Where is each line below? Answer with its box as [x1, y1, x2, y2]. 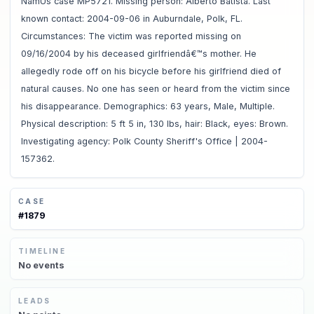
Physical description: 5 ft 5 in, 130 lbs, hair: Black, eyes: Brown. [20, 118, 288, 129]
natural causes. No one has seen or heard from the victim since [20, 83, 290, 94]
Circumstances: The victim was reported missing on [20, 30, 241, 41]
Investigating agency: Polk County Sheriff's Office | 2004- [20, 135, 268, 146]
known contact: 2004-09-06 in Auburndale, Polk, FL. [20, 13, 243, 24]
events [31, 259, 65, 271]
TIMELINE [18, 247, 66, 256]
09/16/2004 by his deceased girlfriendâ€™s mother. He [20, 48, 257, 59]
